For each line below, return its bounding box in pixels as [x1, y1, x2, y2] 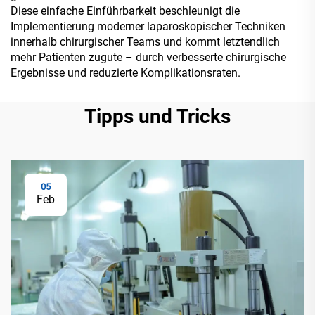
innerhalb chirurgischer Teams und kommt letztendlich [11, 34, 280, 49]
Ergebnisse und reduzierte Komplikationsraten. [11, 65, 240, 79]
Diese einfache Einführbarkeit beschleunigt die [11, 4, 240, 18]
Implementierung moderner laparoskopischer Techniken [11, 19, 285, 33]
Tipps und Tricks [84, 104, 231, 128]
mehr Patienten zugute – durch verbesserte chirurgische [11, 50, 286, 64]
